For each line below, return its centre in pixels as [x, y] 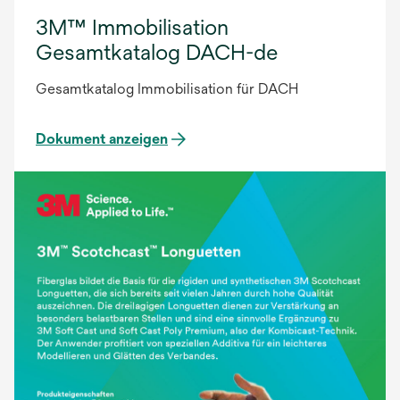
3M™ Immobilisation [132, 27]
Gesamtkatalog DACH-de [157, 52]
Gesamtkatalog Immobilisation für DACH [167, 89]
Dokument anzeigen [102, 139]
